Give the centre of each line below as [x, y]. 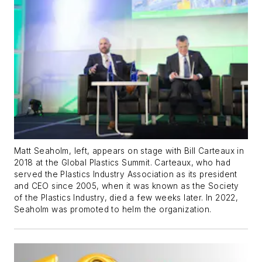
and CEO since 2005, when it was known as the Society [127, 186]
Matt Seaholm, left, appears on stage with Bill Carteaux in [129, 151]
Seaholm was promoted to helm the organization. [113, 210]
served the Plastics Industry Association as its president [126, 175]
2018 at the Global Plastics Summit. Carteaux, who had [123, 163]
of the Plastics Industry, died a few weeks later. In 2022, [126, 198]
